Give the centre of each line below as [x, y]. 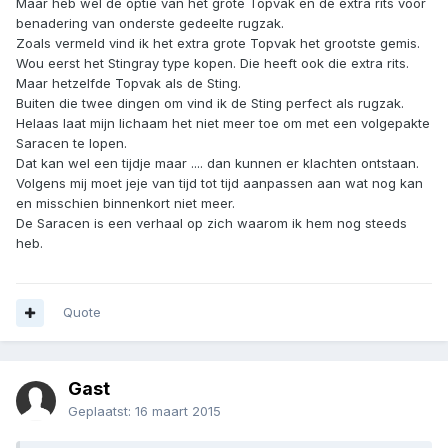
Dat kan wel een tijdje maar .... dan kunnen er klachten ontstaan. [217, 163]
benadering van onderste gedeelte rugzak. [150, 23]
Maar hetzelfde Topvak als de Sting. [128, 83]
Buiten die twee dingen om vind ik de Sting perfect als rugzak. [210, 103]
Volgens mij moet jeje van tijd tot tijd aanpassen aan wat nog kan [219, 183]
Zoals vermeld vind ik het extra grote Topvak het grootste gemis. [218, 43]
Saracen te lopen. [71, 143]
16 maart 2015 [178, 411]
